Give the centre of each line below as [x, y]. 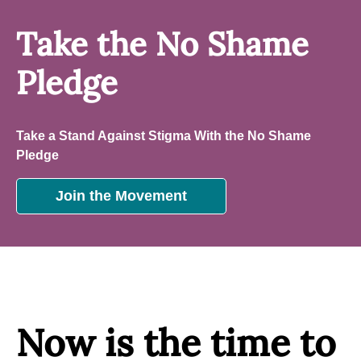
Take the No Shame [162, 44]
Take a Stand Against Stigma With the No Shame [164, 135]
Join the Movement [121, 195]
